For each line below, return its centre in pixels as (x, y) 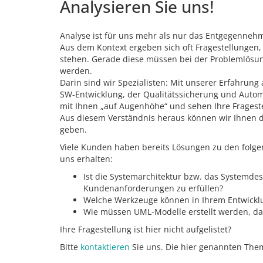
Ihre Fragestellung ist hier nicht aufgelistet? (146, 230)
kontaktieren (105, 247)
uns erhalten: (86, 159)
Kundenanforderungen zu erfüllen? (153, 188)
